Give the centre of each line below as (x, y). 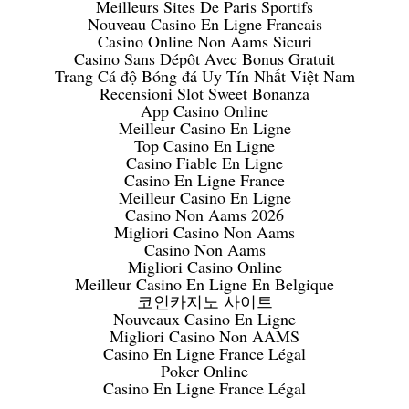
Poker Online (204, 371)
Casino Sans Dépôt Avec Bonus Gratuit (204, 59)
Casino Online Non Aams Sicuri (204, 42)
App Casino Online (204, 111)
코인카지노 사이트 (204, 302)
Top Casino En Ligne (204, 146)
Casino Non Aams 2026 (204, 215)
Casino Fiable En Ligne (204, 163)
